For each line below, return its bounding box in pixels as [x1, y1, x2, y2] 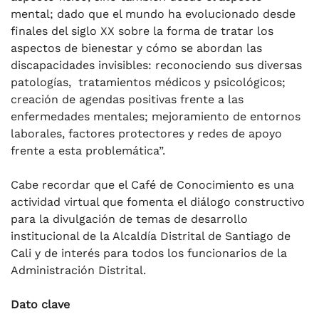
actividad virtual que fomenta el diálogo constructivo [11, 194, 305, 209]
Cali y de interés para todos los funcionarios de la [11, 246, 287, 260]
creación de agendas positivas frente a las [11, 92, 244, 106]
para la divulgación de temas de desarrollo [11, 211, 248, 226]
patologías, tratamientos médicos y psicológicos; [11, 75, 286, 89]
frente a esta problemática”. [11, 143, 165, 157]
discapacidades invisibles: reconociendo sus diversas [11, 58, 302, 72]
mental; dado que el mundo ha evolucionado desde [11, 6, 296, 21]
